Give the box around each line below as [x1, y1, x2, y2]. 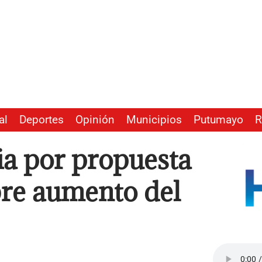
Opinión [75, 113, 115, 127]
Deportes [19, 113, 64, 127]
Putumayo [194, 113, 243, 127]
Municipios [126, 113, 182, 127]
